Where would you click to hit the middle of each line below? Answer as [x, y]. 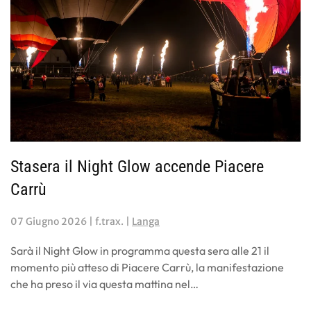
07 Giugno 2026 [49, 221]
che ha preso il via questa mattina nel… [104, 284]
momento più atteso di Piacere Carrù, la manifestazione [147, 267]
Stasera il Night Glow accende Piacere [137, 166]
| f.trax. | [109, 221]
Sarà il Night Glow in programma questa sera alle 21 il [140, 250]
